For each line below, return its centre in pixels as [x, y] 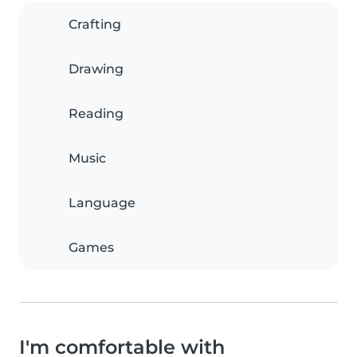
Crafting [95, 25]
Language [102, 203]
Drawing [96, 69]
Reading [96, 114]
